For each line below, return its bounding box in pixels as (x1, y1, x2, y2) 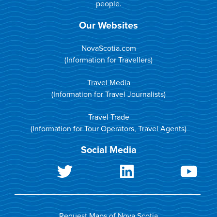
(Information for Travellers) (64, 55, 153, 65)
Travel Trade (88, 112, 129, 122)
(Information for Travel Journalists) (51, 90, 166, 99)
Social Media (80, 144, 137, 156)
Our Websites (79, 20, 138, 31)
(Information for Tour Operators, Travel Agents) (31, 124, 186, 134)
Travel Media (87, 78, 130, 88)
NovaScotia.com (81, 44, 136, 53)
